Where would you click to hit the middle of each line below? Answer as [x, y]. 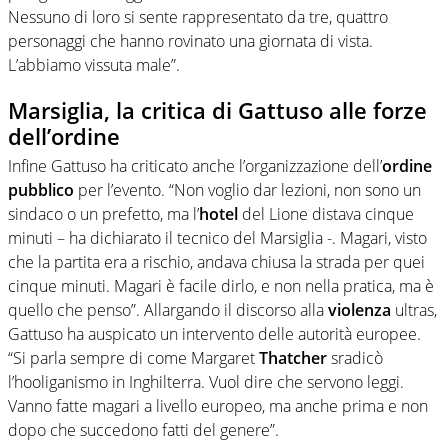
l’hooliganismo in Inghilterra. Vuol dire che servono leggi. [206, 382]
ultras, [414, 310]
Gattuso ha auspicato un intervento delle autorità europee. [214, 334]
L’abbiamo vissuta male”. [94, 64]
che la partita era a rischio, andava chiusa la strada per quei [216, 262]
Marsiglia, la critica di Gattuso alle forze [217, 109]
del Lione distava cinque [326, 214]
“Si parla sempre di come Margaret [133, 358]
